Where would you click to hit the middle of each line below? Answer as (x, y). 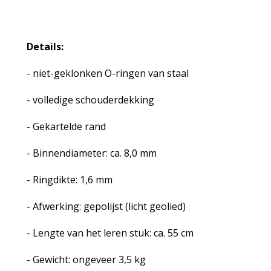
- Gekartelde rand (66, 126)
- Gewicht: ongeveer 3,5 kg (87, 260)
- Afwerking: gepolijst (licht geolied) (106, 206)
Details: (45, 47)
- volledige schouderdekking (90, 100)
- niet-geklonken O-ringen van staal (107, 73)
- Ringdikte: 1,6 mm (69, 180)
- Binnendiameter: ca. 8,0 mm (91, 153)
